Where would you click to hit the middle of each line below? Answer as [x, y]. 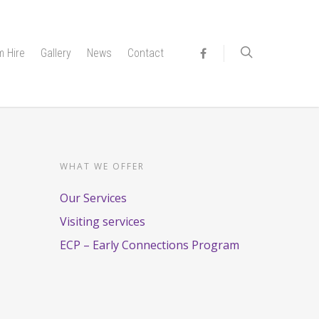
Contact [146, 53]
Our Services [94, 198]
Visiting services [103, 221]
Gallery [56, 53]
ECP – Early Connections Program [150, 245]
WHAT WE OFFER [103, 166]
